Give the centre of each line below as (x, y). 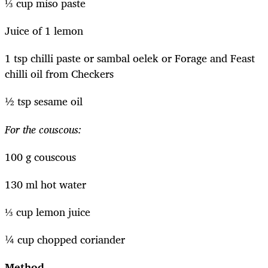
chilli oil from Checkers (59, 74)
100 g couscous (40, 156)
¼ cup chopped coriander (65, 240)
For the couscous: (43, 129)
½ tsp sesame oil (44, 101)
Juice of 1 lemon (44, 31)
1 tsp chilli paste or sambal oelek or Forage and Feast (130, 58)
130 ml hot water (45, 184)
